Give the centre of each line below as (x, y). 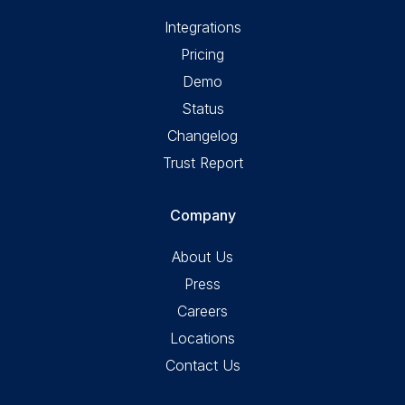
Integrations (202, 27)
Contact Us (202, 365)
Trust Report (202, 162)
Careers (202, 311)
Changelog (202, 135)
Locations (202, 338)
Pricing (202, 54)
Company (202, 215)
